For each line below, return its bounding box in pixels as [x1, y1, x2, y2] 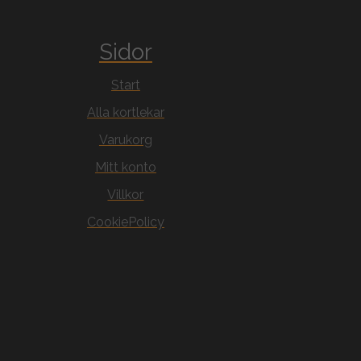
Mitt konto [94, 160, 156, 176]
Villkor [107, 187, 144, 203]
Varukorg [98, 132, 152, 148]
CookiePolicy [86, 214, 164, 230]
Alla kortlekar [86, 105, 164, 121]
